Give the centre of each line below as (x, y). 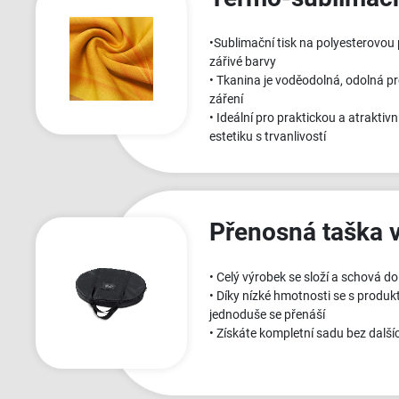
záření (226, 98)
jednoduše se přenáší (267, 314)
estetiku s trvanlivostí (268, 136)
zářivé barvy (243, 61)
